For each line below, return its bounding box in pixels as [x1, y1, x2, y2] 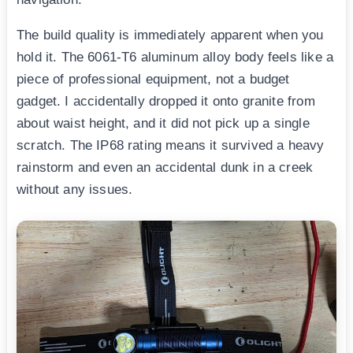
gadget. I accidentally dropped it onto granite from [17, 94, 315, 110]
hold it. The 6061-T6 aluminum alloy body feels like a [17, 50, 334, 65]
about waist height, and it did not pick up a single [17, 116, 310, 132]
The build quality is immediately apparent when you [17, 28, 324, 43]
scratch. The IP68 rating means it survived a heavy [17, 138, 325, 154]
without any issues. [17, 182, 133, 198]
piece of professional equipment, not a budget [17, 72, 290, 87]
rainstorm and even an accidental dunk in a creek [17, 160, 314, 176]
